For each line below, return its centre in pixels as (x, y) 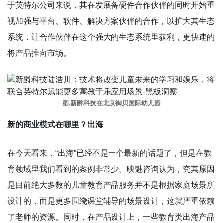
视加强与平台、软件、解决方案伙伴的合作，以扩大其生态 (111, 21)
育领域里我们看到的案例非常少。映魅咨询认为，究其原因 (111, 169)
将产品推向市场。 (39, 53)
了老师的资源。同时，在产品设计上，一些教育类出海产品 (111, 217)
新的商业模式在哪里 (43, 124)
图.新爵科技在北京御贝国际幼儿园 (111, 103)
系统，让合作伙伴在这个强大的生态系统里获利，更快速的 (111, 37)
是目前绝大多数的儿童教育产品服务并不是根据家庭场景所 (111, 185)
